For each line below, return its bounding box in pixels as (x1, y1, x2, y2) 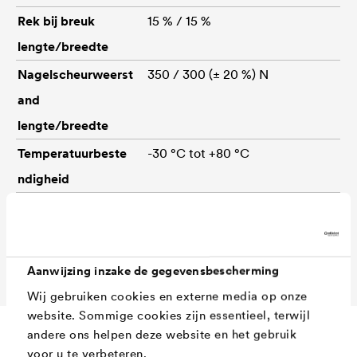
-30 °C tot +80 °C (147, 144, 249, 161)
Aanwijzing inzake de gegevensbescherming (26, 262, 280, 278)
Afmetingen (18, 198, 88, 214)
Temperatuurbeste (18, 144, 127, 161)
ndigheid (18, 170, 69, 186)
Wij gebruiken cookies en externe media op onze (26, 288, 308, 304)
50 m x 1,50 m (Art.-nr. (147, 198, 275, 214)
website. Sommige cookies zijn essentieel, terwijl (26, 307, 311, 323)
